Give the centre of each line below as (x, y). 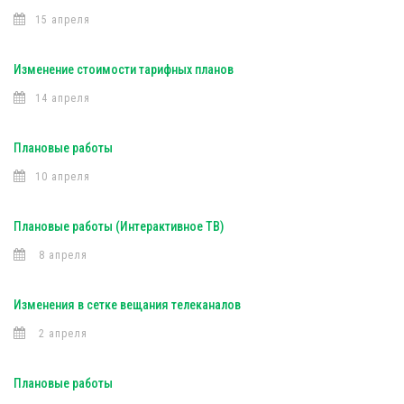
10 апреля (63, 177)
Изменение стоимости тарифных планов (124, 69)
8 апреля (61, 255)
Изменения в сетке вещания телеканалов (127, 305)
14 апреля (63, 98)
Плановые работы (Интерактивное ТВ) (119, 226)
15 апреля (63, 20)
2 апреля (61, 334)
